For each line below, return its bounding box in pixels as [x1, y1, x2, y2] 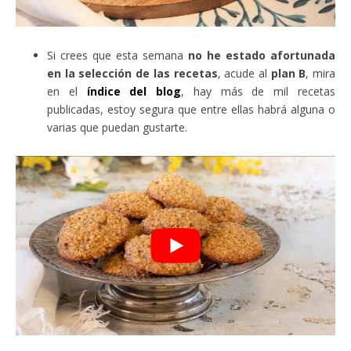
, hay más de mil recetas [181, 84, 336, 100]
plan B [270, 66, 306, 81]
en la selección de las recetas [47, 66, 218, 81]
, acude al [217, 66, 271, 81]
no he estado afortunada [188, 48, 335, 63]
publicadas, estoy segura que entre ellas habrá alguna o [47, 102, 335, 118]
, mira [306, 66, 336, 81]
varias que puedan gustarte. [47, 120, 187, 136]
